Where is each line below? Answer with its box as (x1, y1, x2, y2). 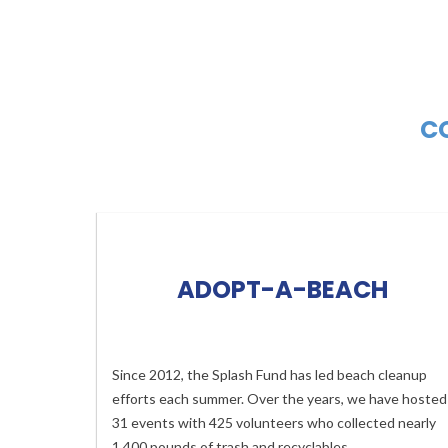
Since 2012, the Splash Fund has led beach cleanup (112, 366, 427, 383)
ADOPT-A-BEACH (176, 273, 388, 306)
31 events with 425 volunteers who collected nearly (112, 414, 436, 431)
